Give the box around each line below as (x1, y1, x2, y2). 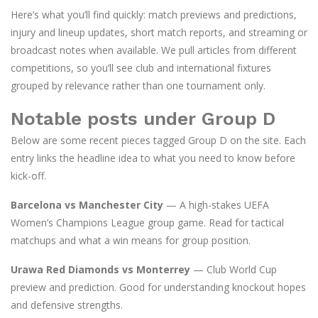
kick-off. (11, 169, 46, 182)
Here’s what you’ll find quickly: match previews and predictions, (11, 8, 297, 21)
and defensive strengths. (11, 298, 123, 312)
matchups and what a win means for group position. (11, 234, 251, 247)
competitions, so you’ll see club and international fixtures (11, 61, 271, 75)
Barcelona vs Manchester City (11, 198, 163, 212)
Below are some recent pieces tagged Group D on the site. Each (11, 133, 306, 147)
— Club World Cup (190, 263, 277, 276)
